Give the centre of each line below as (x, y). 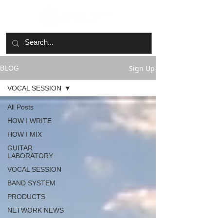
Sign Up (142, 68)
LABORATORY (30, 156)
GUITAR (20, 148)
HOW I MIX (25, 134)
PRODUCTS (26, 197)
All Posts (20, 107)
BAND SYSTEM (31, 183)
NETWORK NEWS (36, 210)
